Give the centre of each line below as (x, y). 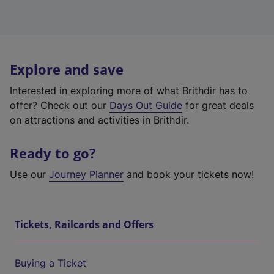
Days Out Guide (146, 105)
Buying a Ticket (50, 263)
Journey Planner (86, 174)
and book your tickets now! (189, 174)
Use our (29, 174)
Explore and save (67, 69)
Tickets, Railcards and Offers (84, 224)
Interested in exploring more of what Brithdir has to (129, 91)
